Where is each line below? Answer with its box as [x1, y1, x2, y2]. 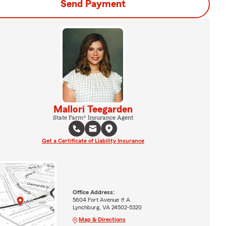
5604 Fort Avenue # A [72, 196, 130, 203]
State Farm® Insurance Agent [52, 114, 133, 121]
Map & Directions [78, 216, 126, 222]
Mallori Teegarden [53, 104, 133, 115]
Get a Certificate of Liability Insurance [41, 137, 144, 144]
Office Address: [72, 189, 115, 195]
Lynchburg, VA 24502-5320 [72, 204, 142, 210]
